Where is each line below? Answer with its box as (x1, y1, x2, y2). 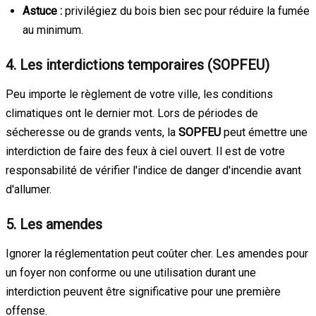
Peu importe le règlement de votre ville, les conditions (6, 87, 273, 101)
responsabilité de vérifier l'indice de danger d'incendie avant (6, 163, 301, 177)
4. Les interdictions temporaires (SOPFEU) (6, 56, 269, 73)
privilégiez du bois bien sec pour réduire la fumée (62, 4, 310, 18)
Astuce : (23, 4, 62, 18)
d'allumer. (6, 182, 51, 196)
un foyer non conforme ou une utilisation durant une (6, 265, 256, 279)
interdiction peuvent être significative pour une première (6, 284, 281, 298)
